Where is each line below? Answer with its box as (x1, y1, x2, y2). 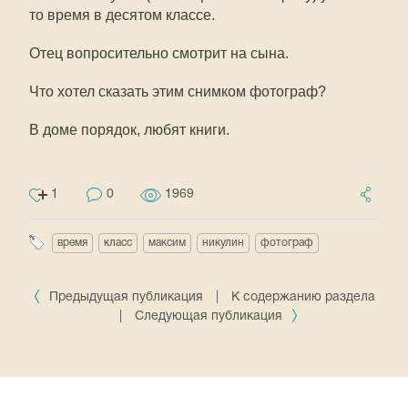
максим (148, 237, 186, 248)
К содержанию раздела (231, 291, 375, 303)
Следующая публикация (134, 310, 286, 322)
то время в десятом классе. (29, 6, 219, 23)
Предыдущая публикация (46, 291, 207, 303)
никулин (202, 237, 244, 248)
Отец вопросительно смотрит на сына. (29, 45, 292, 61)
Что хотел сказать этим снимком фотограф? (29, 83, 326, 99)
